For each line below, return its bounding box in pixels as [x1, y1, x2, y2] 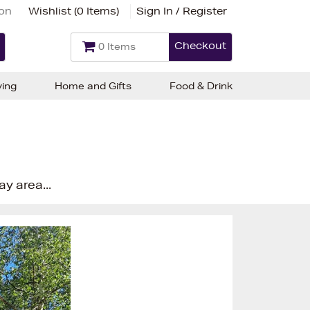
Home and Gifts [55, 80, 131, 92]
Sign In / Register [136, 4, 227, 17]
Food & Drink [170, 80, 232, 92]
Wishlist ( [28, 4, 77, 17]
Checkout [174, 39, 226, 52]
